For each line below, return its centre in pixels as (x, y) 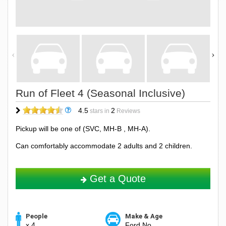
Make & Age (144, 216)
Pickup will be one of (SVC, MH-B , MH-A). (83, 128)
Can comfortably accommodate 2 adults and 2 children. (104, 146)
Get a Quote (116, 178)
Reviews (128, 111)
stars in (100, 111)
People (37, 216)
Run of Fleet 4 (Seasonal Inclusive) (100, 93)
